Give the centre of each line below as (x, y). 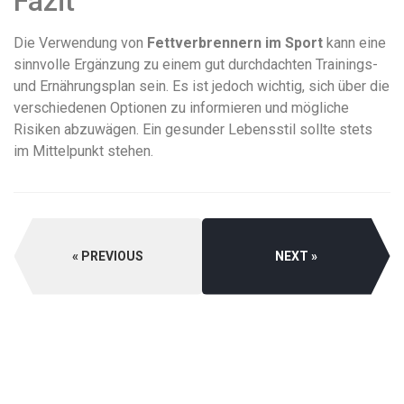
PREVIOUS (113, 256)
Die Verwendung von (80, 43)
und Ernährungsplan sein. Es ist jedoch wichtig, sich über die (202, 87)
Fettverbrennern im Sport (235, 43)
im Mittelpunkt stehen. (83, 151)
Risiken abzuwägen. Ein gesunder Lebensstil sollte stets (193, 130)
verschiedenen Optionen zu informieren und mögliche (181, 108)
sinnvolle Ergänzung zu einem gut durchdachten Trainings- (196, 65)
